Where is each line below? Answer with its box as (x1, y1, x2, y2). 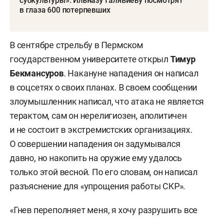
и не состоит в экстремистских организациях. (10, 124, 193, 135)
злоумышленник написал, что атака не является (10, 96, 204, 107)
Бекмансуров (10, 68, 64, 78)
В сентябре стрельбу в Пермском (10, 39, 144, 50)
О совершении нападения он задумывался (10, 138, 181, 149)
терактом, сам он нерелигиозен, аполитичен (10, 110, 187, 121)
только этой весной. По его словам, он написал (10, 166, 198, 177)
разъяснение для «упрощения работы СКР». (10, 181, 186, 191)
